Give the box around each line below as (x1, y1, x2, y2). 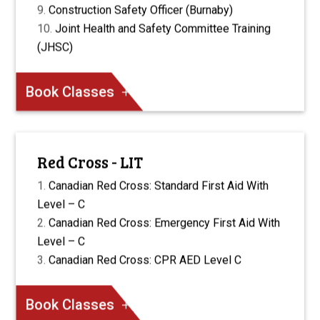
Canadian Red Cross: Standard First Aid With (49, 179, 269, 193)
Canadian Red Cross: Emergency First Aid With (49, 216, 281, 230)
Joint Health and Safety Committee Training (55, 21, 271, 36)
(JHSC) (37, 40, 74, 54)
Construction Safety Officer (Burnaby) (49, 3, 234, 17)
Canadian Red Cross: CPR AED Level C (49, 253, 242, 267)
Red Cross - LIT (37, 151, 144, 173)
